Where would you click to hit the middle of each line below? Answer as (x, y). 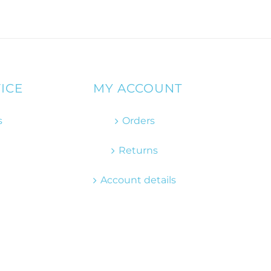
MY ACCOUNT (138, 89)
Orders (138, 121)
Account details (138, 180)
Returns (138, 151)
